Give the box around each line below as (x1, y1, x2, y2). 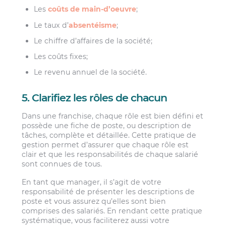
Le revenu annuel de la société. (34, 68, 147, 77)
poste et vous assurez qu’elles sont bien (22, 196, 166, 206)
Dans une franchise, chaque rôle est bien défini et (22, 111, 204, 121)
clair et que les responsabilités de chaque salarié (22, 150, 199, 159)
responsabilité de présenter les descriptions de (22, 187, 195, 196)
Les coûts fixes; (34, 51, 88, 61)
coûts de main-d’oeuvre (48, 5, 137, 14)
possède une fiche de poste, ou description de (22, 121, 192, 131)
